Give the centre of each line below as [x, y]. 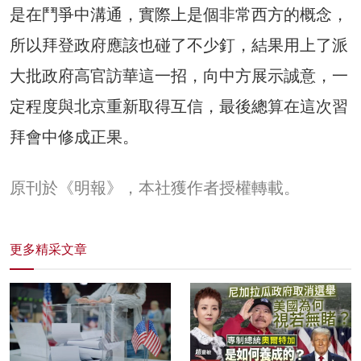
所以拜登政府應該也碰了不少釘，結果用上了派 [179, 45]
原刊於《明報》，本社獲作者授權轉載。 [155, 187]
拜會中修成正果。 [74, 137]
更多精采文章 [48, 249]
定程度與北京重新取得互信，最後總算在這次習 [179, 106]
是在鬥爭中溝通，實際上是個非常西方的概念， [179, 14]
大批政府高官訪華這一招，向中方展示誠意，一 [179, 75]
